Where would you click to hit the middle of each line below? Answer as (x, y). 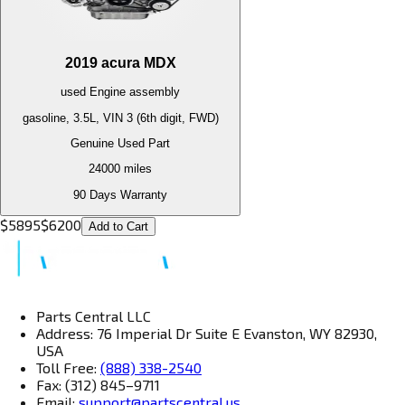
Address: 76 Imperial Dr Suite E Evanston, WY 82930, (207, 333)
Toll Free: (68, 367)
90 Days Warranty (120, 194)
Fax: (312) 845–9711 (98, 384)
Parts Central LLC (94, 316)
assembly (153, 92)
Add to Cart (118, 226)
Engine (108, 92)
